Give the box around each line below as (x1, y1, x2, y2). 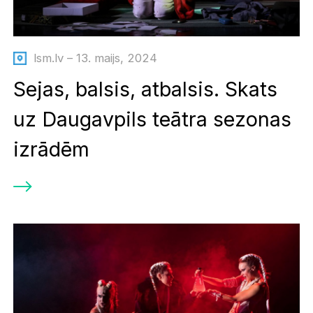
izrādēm (13, 136, 90, 161)
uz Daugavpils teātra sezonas (13, 106, 292, 131)
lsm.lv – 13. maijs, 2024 (33, 51, 157, 66)
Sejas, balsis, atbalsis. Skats (13, 76, 278, 101)
